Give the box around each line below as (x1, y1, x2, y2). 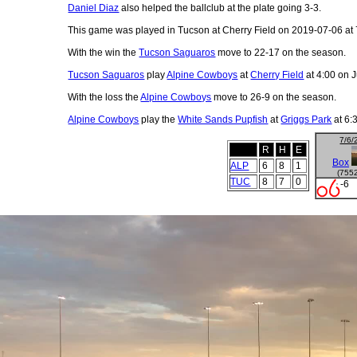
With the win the (68, 46, 139, 58)
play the (139, 113, 178, 125)
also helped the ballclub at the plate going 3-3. (119, 2, 322, 14)
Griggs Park (280, 113, 332, 125)
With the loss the (68, 91, 141, 103)
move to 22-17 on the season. (215, 46, 347, 58)
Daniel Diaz (68, 2, 120, 14)
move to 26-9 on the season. (211, 91, 337, 103)
